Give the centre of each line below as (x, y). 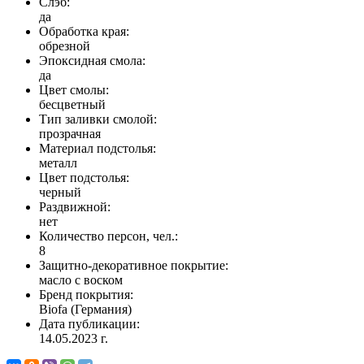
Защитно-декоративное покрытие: (134, 266)
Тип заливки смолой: (98, 119)
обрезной (65, 46)
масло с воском (81, 280)
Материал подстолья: (97, 149)
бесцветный (72, 105)
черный (60, 193)
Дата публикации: (89, 324)
